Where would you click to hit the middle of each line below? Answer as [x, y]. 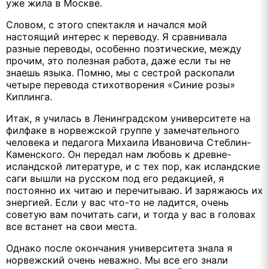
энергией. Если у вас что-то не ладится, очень [117, 202]
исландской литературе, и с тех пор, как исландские [133, 166]
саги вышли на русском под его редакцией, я [115, 178]
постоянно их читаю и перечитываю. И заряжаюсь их [134, 190]
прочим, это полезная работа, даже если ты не [118, 60]
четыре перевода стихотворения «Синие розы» [121, 84]
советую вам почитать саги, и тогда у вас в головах [131, 214]
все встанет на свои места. [71, 226]
